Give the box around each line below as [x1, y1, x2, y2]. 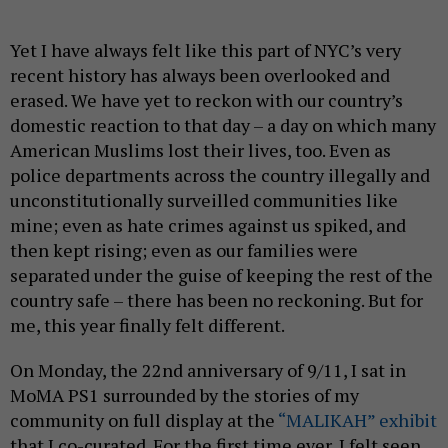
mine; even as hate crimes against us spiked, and [10, 212, 406, 237]
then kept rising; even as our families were [10, 237, 358, 262]
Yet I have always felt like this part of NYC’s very [10, 37, 401, 62]
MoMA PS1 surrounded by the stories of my [10, 382, 359, 407]
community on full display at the [10, 407, 278, 432]
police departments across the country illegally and [10, 162, 430, 187]
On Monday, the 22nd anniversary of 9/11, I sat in [10, 357, 406, 382]
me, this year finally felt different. [10, 312, 288, 337]
